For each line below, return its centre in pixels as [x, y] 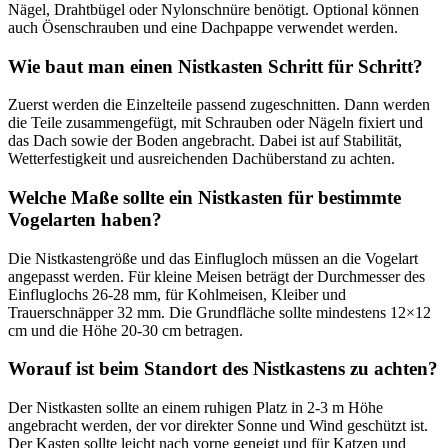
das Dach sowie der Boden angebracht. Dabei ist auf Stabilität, [205, 141]
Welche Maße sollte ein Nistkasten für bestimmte [204, 197]
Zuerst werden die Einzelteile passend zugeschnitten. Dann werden [219, 105]
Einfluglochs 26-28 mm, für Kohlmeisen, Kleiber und [177, 294]
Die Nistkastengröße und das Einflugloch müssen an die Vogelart [213, 258]
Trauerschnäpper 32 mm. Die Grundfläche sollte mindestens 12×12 [219, 312]
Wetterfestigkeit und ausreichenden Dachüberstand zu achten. [201, 159]
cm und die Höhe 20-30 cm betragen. [125, 330]
